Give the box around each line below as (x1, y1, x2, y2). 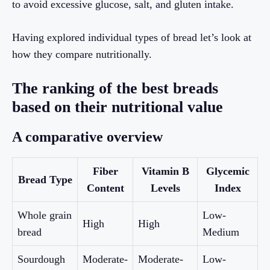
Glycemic (206, 165, 250, 178)
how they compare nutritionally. (12, 48, 152, 61)
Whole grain (17, 209, 72, 222)
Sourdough (17, 253, 65, 266)
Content (86, 182, 124, 195)
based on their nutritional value (12, 98, 223, 116)
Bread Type (17, 174, 72, 186)
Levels (150, 182, 180, 195)
